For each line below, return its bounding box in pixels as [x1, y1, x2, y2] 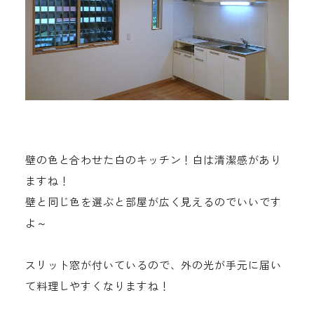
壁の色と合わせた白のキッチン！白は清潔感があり [25, 152, 282, 168]
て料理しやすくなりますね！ [25, 278, 170, 294]
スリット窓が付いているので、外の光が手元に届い [25, 257, 282, 273]
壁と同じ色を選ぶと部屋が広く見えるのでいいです [25, 194, 282, 210]
